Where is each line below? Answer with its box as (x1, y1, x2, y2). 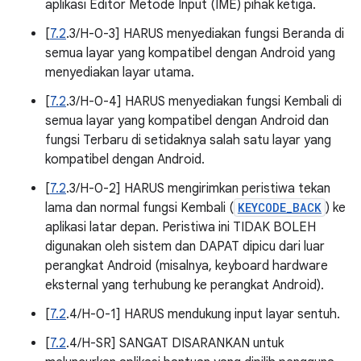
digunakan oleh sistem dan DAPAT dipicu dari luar (45, 239, 325, 255)
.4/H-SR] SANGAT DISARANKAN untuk (66, 335, 284, 351)
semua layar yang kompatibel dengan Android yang (45, 45, 335, 61)
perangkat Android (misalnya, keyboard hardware (45, 258, 328, 274)
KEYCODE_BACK (238, 200, 322, 215)
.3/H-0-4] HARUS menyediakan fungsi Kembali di (66, 93, 342, 110)
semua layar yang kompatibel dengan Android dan (45, 113, 329, 129)
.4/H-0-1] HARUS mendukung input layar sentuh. (66, 306, 340, 322)
